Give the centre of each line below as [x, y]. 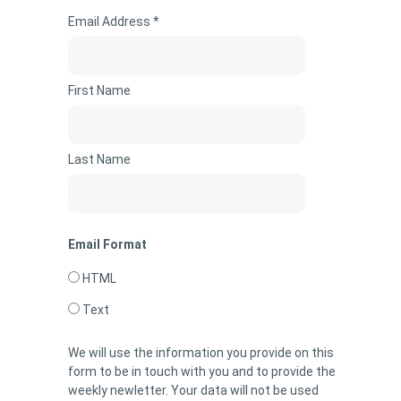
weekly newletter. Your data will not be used [193, 391]
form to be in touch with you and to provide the [202, 372]
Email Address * [114, 22]
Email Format [107, 245]
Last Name [99, 160]
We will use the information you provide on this [201, 353]
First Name [99, 91]
